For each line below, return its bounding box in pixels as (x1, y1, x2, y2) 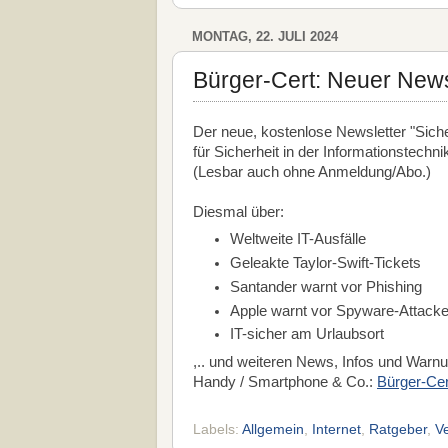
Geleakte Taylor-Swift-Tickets (230, 255, 422, 272)
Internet (312, 422, 361, 438)
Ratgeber (369, 422, 427, 438)
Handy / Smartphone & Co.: (193, 373, 377, 390)
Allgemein (242, 422, 304, 438)
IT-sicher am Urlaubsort (230, 326, 385, 343)
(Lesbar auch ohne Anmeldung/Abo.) (193, 163, 431, 180)
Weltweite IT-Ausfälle (230, 231, 367, 248)
